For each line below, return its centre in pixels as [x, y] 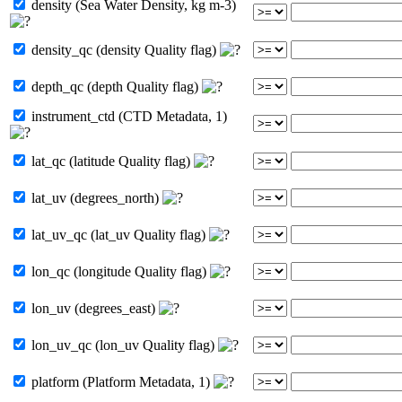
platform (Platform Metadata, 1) [121, 381]
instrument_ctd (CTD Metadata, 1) [127, 116]
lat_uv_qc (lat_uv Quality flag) [118, 234]
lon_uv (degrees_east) [93, 308]
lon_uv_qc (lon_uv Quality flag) [123, 345]
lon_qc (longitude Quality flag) [119, 271]
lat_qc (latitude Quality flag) [111, 161]
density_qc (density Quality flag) [124, 49]
